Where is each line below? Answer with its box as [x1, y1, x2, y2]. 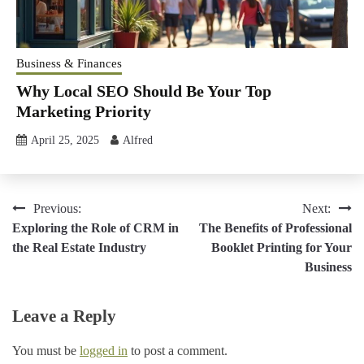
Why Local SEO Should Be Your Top [16, 81, 271, 100]
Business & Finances [16, 56, 122, 70]
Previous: [33, 201, 81, 215]
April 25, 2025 [31, 133, 99, 146]
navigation [11, 230, 99, 252]
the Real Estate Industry [12, 240, 146, 254]
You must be [12, 343, 80, 357]
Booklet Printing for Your [211, 240, 352, 254]
